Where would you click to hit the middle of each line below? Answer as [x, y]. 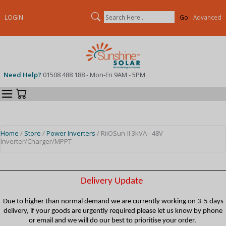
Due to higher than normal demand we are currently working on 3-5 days [113, 201]
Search [126, 13]
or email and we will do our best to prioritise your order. [113, 220]
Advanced [207, 17]
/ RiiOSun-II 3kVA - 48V [129, 133]
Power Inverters [71, 133]
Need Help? [23, 74]
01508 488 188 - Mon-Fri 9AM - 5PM [94, 74]
